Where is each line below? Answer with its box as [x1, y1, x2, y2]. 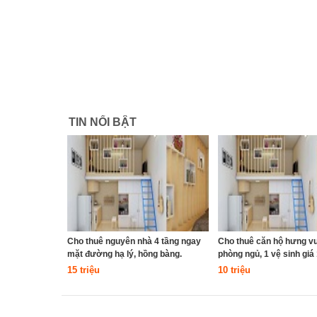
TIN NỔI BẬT [69, 116, 137, 128]
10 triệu [217, 265, 250, 275]
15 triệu [67, 265, 100, 275]
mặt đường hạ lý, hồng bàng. [67, 249, 182, 259]
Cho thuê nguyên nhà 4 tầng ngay [67, 236, 201, 246]
